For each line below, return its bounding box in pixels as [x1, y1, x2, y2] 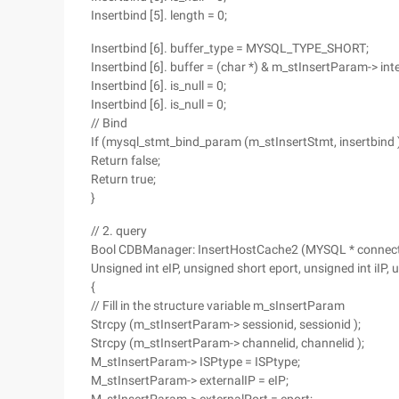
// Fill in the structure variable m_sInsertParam [91, 298, 345, 313]
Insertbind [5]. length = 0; [91, 8, 227, 22]
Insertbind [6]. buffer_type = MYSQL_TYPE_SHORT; [91, 41, 369, 55]
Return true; [91, 172, 156, 186]
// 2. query [91, 224, 147, 238]
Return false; [91, 153, 160, 167]
